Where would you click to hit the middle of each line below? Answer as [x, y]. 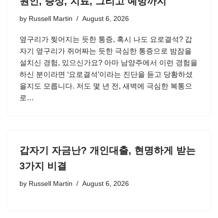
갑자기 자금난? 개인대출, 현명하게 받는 [108, 150]
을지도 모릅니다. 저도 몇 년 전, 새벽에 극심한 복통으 [106, 86]
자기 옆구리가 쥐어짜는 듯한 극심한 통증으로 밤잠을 [106, 51]
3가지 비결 [43, 166]
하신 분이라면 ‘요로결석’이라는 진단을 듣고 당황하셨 [106, 74]
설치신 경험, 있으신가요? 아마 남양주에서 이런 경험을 [109, 63]
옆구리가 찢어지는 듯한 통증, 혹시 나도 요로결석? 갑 [106, 39]
